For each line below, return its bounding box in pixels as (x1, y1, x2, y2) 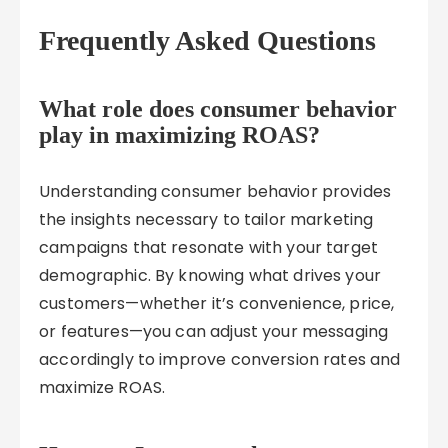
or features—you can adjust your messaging (39, 320, 389, 343)
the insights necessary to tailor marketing (39, 208, 374, 231)
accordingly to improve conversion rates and (39, 348, 401, 371)
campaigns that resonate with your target (39, 236, 379, 259)
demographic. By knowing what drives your (39, 264, 382, 287)
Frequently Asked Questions (39, 25, 377, 56)
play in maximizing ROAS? (39, 122, 321, 148)
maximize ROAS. (39, 376, 166, 399)
